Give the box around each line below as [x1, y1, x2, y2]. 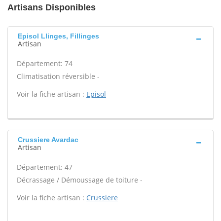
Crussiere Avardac [18, 136, 78, 144]
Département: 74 [17, 59, 73, 68]
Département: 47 [17, 162, 73, 172]
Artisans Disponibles [7, 2, 96, 12]
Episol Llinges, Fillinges [18, 32, 99, 40]
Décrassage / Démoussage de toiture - [17, 175, 143, 184]
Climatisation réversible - [17, 72, 100, 81]
